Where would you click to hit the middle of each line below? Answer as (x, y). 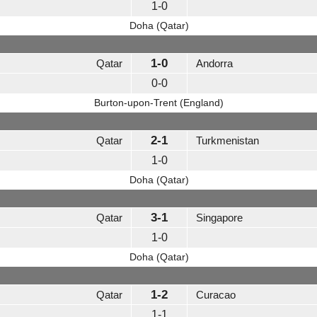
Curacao (216, 295)
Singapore (219, 218)
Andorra (214, 64)
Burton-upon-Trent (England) (159, 103)
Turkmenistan (227, 141)
